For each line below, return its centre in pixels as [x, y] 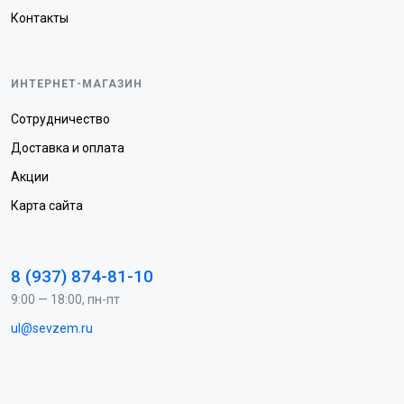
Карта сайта [47, 206]
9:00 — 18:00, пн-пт [65, 299]
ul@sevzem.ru [52, 328]
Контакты [40, 18]
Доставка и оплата [68, 148]
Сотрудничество [60, 119]
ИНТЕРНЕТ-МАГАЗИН [77, 84]
